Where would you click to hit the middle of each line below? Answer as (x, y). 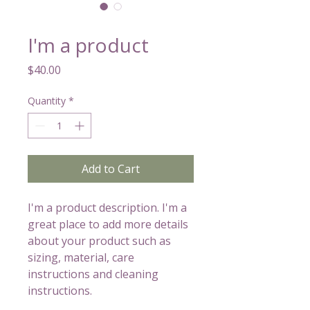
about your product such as (99, 241)
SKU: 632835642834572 (74, 20)
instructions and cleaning (93, 274)
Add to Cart (111, 169)
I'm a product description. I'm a (107, 208)
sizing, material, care (81, 257)
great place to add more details (108, 224)
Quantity (47, 101)
